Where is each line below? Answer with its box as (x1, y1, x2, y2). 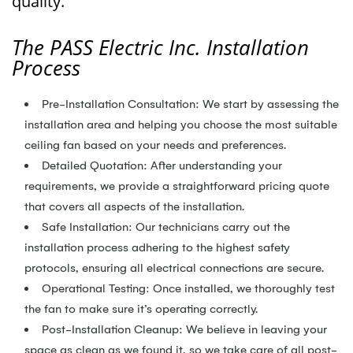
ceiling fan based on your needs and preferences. (24, 138, 286, 152)
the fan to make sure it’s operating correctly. (24, 302, 258, 316)
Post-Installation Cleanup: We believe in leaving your (42, 322, 327, 336)
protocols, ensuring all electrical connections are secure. (24, 261, 324, 275)
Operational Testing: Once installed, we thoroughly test (42, 281, 335, 295)
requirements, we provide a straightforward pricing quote (24, 179, 329, 193)
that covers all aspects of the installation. (24, 199, 244, 214)
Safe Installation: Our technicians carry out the (42, 220, 290, 234)
